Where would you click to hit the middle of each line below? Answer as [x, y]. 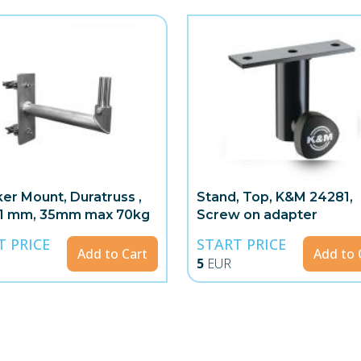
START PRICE [242, 245]
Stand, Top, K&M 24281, [275, 197]
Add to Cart [112, 253]
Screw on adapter [257, 214]
